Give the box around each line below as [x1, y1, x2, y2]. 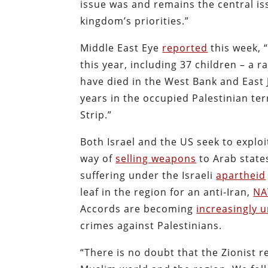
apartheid [216, 168, 266, 182]
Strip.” [80, 108, 112, 121]
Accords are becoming [80, 202, 197, 215]
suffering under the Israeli [80, 168, 217, 182]
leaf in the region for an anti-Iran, [80, 185, 254, 199]
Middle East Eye [80, 41, 163, 54]
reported [162, 41, 208, 54]
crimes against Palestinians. [80, 218, 223, 232]
